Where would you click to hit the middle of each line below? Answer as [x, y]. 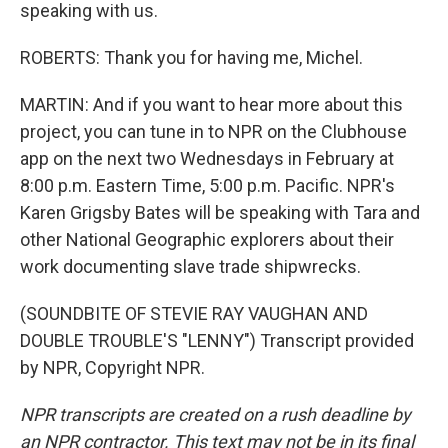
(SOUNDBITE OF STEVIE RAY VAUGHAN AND [194, 313]
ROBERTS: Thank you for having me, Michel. [191, 57]
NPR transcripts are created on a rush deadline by [215, 414]
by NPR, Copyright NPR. [112, 367]
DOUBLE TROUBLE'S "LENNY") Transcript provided [217, 340]
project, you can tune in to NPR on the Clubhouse [213, 131]
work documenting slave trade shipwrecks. [190, 266]
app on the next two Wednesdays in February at [207, 158]
